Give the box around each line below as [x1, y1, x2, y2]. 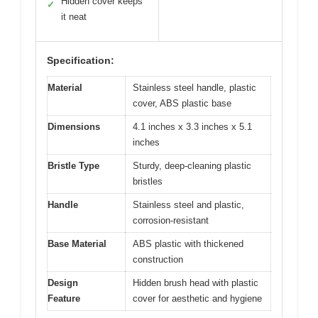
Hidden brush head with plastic [133, 277, 258, 288]
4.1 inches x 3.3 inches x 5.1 [133, 121, 252, 132]
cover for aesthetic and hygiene [133, 292, 262, 304]
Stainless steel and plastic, [133, 199, 244, 210]
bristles [133, 175, 163, 187]
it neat [61, 11, 87, 22]
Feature [48, 292, 80, 304]
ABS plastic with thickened [133, 238, 243, 249]
